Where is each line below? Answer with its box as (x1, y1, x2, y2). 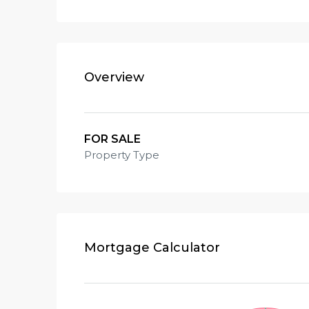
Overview (84, 70, 144, 85)
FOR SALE (84, 132, 141, 146)
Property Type (84, 148, 159, 161)
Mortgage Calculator (84, 240, 220, 255)
